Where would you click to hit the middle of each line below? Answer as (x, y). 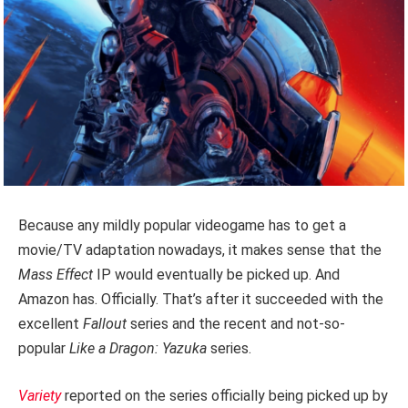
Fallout (107, 324)
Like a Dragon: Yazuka (140, 349)
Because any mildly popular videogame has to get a (182, 226)
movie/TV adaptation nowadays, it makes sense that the (200, 250)
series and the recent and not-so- (238, 324)
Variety (40, 395)
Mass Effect (57, 275)
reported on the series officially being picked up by (226, 395)
